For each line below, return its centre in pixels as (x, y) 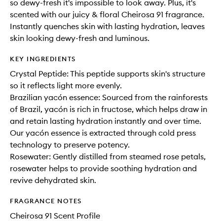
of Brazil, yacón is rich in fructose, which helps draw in (109, 109)
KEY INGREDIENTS (43, 59)
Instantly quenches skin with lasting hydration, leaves (107, 26)
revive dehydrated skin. (53, 180)
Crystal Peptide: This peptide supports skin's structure (108, 74)
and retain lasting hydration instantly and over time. (106, 121)
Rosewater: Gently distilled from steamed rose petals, (108, 156)
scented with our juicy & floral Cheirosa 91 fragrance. (107, 14)
